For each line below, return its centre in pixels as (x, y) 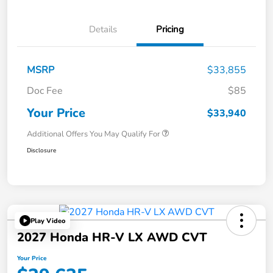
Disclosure (41, 151)
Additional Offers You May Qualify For (94, 134)
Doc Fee (45, 91)
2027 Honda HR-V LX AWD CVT (112, 238)
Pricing (170, 30)
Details (103, 30)
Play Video (48, 221)
